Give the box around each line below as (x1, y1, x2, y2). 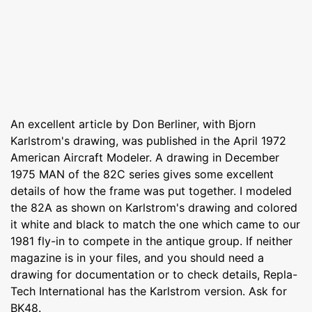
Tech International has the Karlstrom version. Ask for (10, 283, 287, 298)
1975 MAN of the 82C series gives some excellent (10, 166, 274, 181)
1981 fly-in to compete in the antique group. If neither (10, 233, 292, 248)
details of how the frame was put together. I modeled (10, 183, 292, 198)
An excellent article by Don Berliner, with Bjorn (10, 116, 256, 131)
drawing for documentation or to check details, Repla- (10, 267, 297, 281)
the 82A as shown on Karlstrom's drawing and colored (10, 200, 297, 214)
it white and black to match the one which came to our (10, 217, 300, 231)
